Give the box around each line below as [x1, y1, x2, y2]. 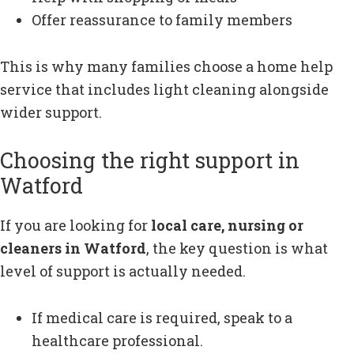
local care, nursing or [151, 215, 303, 235]
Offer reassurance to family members [32, 9, 292, 29]
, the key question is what [146, 238, 328, 258]
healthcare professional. [32, 330, 203, 350]
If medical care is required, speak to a [32, 307, 292, 327]
